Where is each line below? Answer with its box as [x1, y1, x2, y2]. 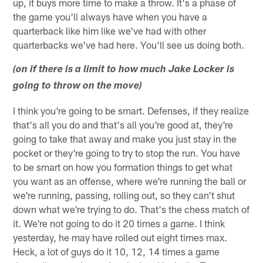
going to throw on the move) [13, 82, 143, 92]
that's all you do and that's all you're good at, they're [13, 119, 234, 131]
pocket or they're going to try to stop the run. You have [13, 147, 241, 159]
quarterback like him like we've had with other [13, 25, 207, 37]
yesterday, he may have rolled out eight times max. [13, 231, 230, 244]
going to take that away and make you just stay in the [13, 133, 237, 145]
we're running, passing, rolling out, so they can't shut [13, 189, 235, 201]
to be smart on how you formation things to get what [13, 161, 233, 173]
